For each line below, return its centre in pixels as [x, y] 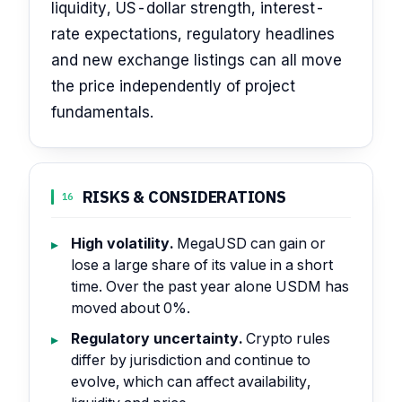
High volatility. [122, 244]
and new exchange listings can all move [197, 60]
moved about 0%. [131, 308]
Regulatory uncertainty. [157, 338]
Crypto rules [287, 338]
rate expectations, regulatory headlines [193, 34]
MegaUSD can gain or [250, 244]
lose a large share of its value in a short [202, 265]
